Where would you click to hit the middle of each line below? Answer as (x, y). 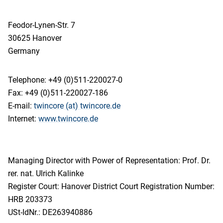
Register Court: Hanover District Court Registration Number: (111, 186)
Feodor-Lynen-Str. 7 (42, 25)
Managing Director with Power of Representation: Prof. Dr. (109, 161)
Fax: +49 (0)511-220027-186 (58, 93)
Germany (24, 51)
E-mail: (21, 106)
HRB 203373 (30, 199)
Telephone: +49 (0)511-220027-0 (65, 80)
